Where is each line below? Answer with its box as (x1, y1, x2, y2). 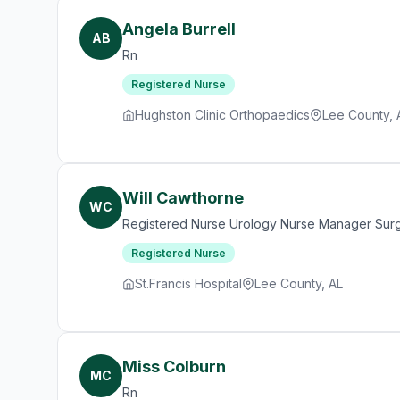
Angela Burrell (122, 20, 236, 38)
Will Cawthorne (122, 188, 244, 207)
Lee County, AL (254, 276, 343, 291)
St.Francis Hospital (135, 276, 242, 291)
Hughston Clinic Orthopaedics (135, 107, 310, 122)
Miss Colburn (122, 357, 226, 376)
